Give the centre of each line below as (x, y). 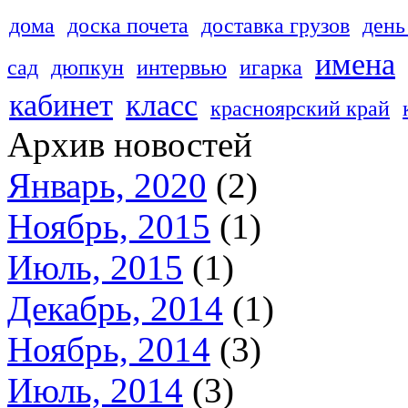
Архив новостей (130, 144)
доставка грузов (275, 25)
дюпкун (87, 67)
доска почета (128, 25)
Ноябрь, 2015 (109, 226)
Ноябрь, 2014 (109, 349)
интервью (182, 67)
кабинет (61, 105)
